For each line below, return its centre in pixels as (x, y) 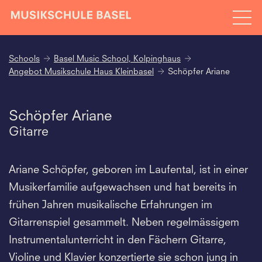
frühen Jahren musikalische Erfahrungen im (111, 205)
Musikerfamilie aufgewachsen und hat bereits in (123, 187)
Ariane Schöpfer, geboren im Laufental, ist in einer (128, 170)
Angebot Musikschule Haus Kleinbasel (81, 72)
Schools (24, 59)
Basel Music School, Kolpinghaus (117, 59)
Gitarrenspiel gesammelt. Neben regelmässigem (124, 223)
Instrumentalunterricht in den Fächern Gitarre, (118, 240)
